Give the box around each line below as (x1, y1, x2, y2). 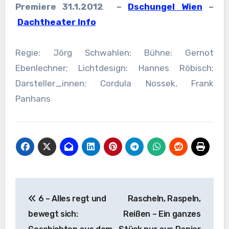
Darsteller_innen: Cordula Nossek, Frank (15, 78, 214, 88)
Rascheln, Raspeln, (127, 194, 201, 204)
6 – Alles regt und (36, 194, 106, 204)
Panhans (15, 93, 51, 104)
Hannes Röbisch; (138, 62, 214, 73)
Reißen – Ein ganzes (123, 209, 201, 219)
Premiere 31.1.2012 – (15, 1, 128, 12)
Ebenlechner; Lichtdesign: (15, 62, 128, 73)
